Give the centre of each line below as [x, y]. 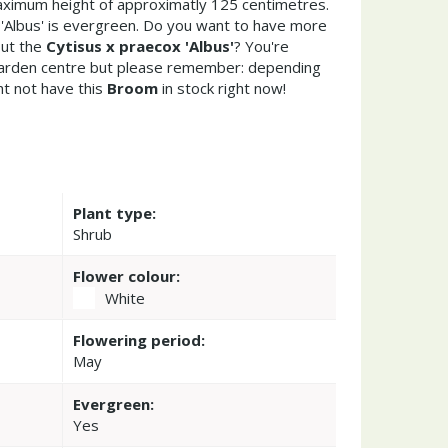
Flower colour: [126, 275]
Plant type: [114, 212]
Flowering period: [138, 339]
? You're [261, 46]
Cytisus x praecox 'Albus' [140, 46]
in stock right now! [222, 88]
